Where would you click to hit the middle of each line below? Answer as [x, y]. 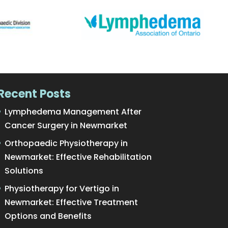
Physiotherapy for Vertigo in [62, 188]
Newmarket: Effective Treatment [71, 202]
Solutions [24, 170]
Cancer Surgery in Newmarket [66, 125]
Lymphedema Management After [73, 111]
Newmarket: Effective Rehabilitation [78, 157]
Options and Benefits [48, 216]
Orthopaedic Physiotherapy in [66, 143]
